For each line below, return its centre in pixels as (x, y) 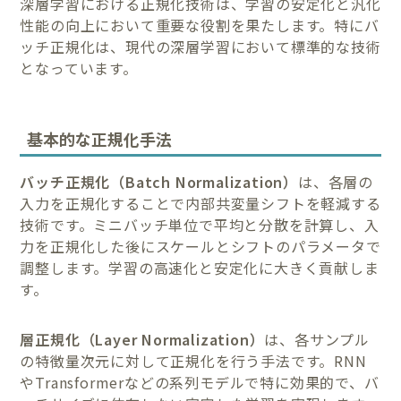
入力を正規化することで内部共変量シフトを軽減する (200, 203)
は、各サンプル (317, 339)
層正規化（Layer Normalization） (142, 339)
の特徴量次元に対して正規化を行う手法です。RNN (193, 360)
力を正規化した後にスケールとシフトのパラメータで (200, 246)
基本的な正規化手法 (100, 138)
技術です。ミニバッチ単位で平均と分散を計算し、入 (200, 224)
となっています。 (79, 68)
